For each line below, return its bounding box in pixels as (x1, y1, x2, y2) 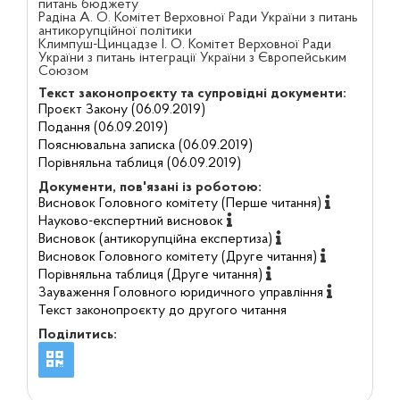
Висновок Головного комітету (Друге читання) (37, 250, 317, 264)
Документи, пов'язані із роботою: (37, 180, 262, 195)
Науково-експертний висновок (37, 214, 223, 229)
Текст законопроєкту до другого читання (37, 304, 287, 318)
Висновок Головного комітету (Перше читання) (37, 196, 321, 211)
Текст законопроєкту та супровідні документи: (37, 87, 346, 101)
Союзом (37, 64, 88, 79)
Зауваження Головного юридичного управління (37, 286, 323, 300)
